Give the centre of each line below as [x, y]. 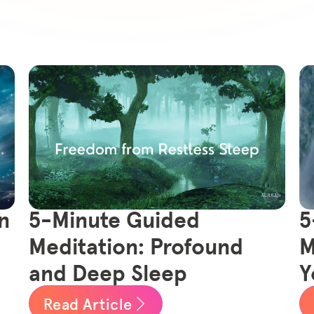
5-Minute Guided [114, 219]
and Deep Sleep [108, 272]
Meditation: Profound [136, 245]
